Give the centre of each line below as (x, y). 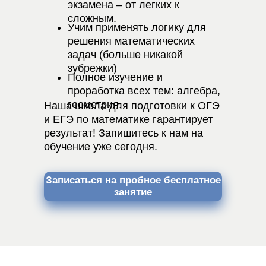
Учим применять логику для (137, 27)
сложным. (92, 18)
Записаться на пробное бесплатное (133, 180)
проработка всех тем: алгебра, (144, 91)
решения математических (131, 41)
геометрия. (95, 104)
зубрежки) (92, 68)
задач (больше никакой (125, 55)
